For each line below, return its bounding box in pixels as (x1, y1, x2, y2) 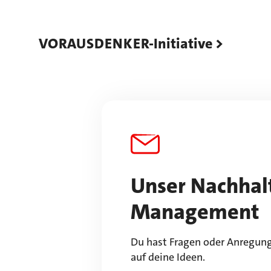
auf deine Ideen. (131, 250, 205, 264)
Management (131, 198, 260, 226)
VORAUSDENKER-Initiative (39, 34, 212, 53)
